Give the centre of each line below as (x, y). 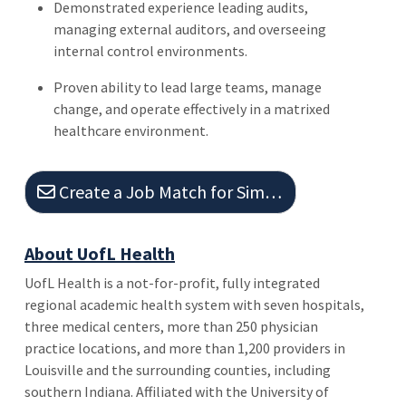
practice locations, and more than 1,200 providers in (185, 348)
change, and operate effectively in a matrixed (192, 108)
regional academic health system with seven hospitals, (194, 304)
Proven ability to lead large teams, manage (188, 87)
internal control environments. (150, 50)
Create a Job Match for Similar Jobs (159, 191)
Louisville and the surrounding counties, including (178, 369)
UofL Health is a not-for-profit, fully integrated (172, 282)
